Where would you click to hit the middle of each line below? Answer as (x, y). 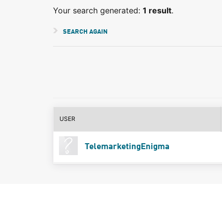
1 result (157, 10)
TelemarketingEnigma (126, 147)
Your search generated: (98, 10)
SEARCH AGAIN (85, 32)
